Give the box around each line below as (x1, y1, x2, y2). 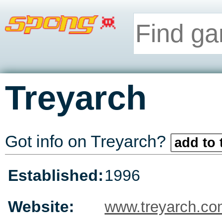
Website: (8, 198, 74, 216)
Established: (8, 166, 104, 185)
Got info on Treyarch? (5, 132, 170, 151)
